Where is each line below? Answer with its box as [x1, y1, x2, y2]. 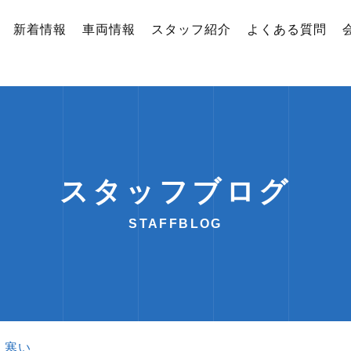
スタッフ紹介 [151, 23, 231, 36]
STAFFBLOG [128, 216, 223, 230]
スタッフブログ [59, 175, 292, 208]
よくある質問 [247, 23, 327, 36]
